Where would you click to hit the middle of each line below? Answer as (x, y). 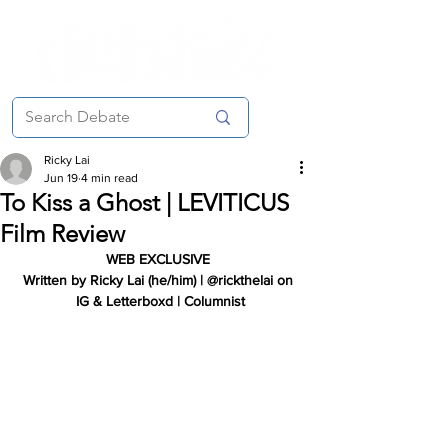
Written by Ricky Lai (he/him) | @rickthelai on (160, 280)
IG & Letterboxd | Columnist (160, 301)
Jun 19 (61, 178)
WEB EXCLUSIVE (158, 259)
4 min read (109, 178)
